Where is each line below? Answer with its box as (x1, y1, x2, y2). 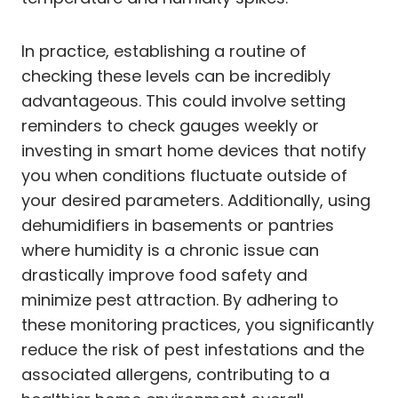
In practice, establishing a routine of (21, 39, 306, 62)
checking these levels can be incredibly (21, 64, 330, 87)
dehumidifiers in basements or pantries (21, 213, 334, 236)
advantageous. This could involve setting (21, 89, 346, 112)
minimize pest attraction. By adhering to (21, 288, 338, 311)
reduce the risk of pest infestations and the (21, 338, 364, 361)
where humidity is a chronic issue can (21, 238, 319, 261)
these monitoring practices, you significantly (21, 313, 374, 336)
